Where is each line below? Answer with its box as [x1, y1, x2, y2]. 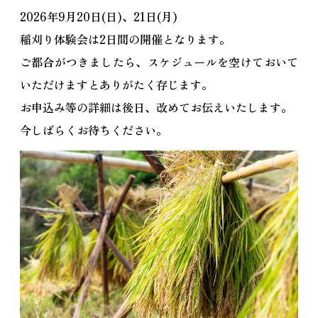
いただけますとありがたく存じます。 [19, 76, 213, 94]
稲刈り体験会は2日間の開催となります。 [19, 31, 231, 48]
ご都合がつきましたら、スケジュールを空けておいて [19, 53, 299, 71]
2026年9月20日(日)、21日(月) [19, 8, 177, 26]
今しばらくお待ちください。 [19, 121, 168, 139]
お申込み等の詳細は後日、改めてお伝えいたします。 [19, 99, 292, 116]
